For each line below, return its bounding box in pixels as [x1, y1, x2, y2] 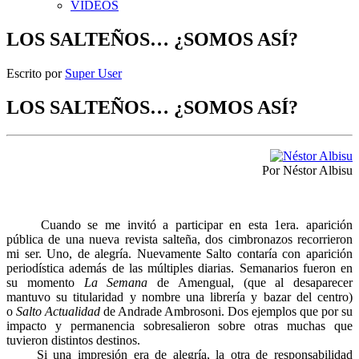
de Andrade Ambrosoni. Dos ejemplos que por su [100, 304, 353, 318]
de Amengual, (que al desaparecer [147, 275, 353, 289]
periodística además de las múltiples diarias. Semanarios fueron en [6, 260, 353, 275]
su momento [6, 275, 84, 289]
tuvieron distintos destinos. [6, 333, 140, 347]
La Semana [83, 275, 148, 289]
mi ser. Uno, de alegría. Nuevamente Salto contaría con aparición [6, 246, 353, 260]
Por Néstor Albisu [262, 163, 353, 177]
